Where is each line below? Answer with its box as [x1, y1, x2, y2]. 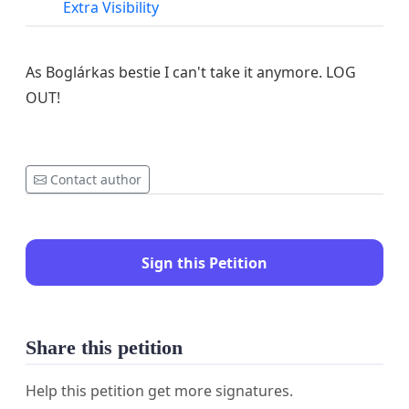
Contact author [50, 171, 142, 189]
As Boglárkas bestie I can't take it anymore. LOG [26, 62, 356, 83]
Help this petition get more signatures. [26, 381, 293, 402]
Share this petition [26, 337, 183, 360]
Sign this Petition [142, 252, 267, 273]
